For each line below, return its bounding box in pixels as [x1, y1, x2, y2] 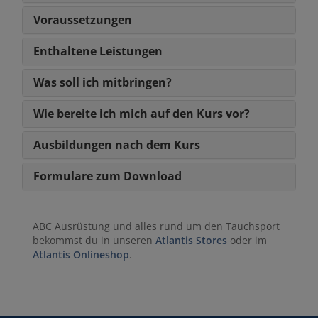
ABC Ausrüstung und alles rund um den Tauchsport [33, 219, 280, 233]
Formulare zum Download [33, 168, 182, 184]
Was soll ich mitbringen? [33, 75, 172, 90]
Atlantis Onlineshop [33, 248, 129, 261]
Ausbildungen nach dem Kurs [33, 137, 200, 153]
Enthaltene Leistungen [33, 43, 163, 59]
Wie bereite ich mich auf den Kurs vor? [33, 106, 250, 121]
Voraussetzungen [33, 12, 132, 28]
